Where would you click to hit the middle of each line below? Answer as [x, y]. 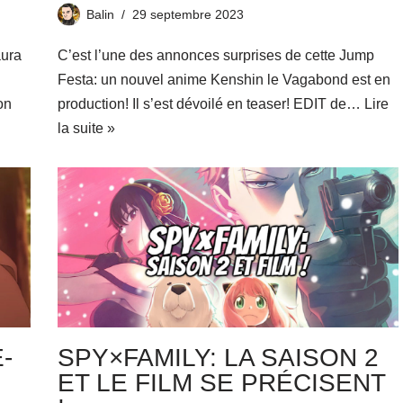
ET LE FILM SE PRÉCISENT [221, 382]
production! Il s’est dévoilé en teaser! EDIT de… [210, 103]
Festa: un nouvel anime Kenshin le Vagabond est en [224, 79]
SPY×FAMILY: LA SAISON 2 [218, 357]
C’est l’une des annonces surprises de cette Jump [215, 55]
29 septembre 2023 [188, 14]
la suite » [86, 128]
